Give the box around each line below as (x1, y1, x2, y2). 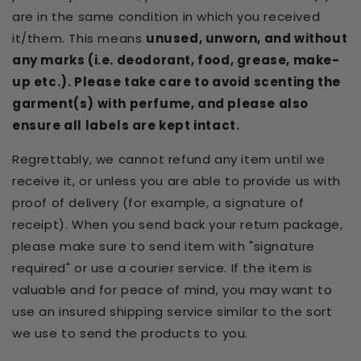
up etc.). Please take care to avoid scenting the (12, 73, 341, 90)
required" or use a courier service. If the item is (12, 259, 313, 276)
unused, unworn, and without (146, 29, 348, 47)
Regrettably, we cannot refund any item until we (12, 150, 326, 168)
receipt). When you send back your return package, (12, 215, 343, 233)
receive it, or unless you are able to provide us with (12, 172, 341, 189)
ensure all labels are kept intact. (12, 116, 240, 134)
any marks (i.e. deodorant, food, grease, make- (12, 51, 340, 68)
